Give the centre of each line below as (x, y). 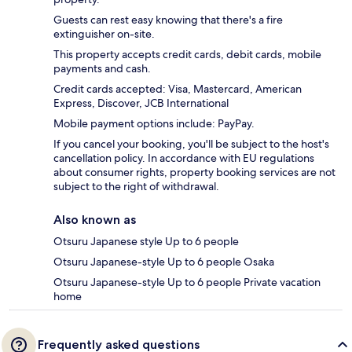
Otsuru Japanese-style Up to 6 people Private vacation (187, 282)
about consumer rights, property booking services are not (194, 172)
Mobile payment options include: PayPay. (154, 124)
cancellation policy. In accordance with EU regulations (184, 158)
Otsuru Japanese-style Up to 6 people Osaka (164, 262)
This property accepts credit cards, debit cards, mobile (187, 55)
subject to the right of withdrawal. (136, 187)
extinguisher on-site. (104, 34)
